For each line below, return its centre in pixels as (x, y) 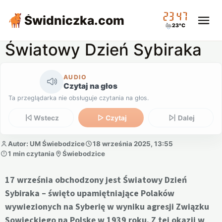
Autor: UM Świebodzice (46, 143)
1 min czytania (31, 153)
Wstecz (47, 118)
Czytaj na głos (90, 86)
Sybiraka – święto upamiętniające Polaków (90, 194)
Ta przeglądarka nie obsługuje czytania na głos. (79, 98)
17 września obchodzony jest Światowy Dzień (96, 180)
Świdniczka (59, 20)
